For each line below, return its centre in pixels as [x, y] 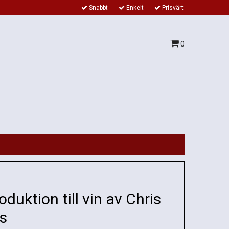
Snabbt [98, 8]
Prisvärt [172, 8]
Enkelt [134, 8]
